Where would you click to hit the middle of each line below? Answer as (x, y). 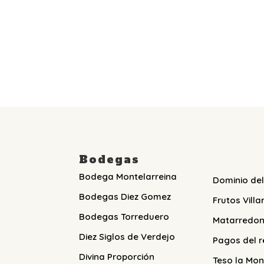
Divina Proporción (117, 257)
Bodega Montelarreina (128, 177)
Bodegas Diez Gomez (125, 197)
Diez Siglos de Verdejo (127, 237)
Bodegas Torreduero (124, 217)
